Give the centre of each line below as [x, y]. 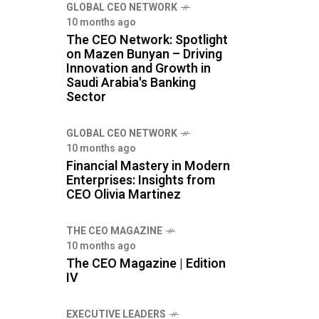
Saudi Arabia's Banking [131, 83]
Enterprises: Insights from [141, 181]
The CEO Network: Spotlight [147, 40]
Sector [86, 97]
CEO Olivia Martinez [124, 195]
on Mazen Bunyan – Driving [144, 54]
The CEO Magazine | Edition [146, 264]
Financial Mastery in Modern [148, 166]
